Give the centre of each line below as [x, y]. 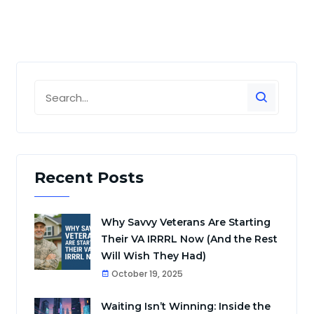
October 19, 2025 [146, 274]
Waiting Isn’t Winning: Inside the [186, 306]
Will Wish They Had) [153, 256]
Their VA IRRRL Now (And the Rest [189, 239]
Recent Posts [89, 178]
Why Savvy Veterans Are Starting [186, 222]
